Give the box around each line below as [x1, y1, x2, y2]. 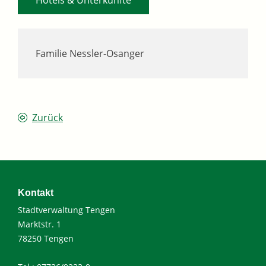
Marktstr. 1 [18, 218, 61, 230]
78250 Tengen [18, 232, 74, 244]
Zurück [32, 110, 63, 124]
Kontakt [18, 187, 53, 198]
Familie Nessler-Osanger [36, 46, 144, 60]
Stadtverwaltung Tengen [18, 204, 115, 216]
